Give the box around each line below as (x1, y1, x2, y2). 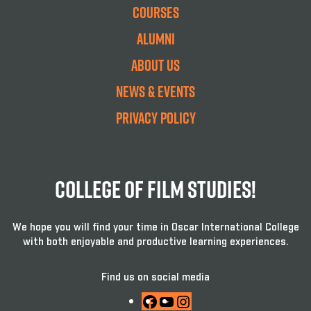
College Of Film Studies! (55, 175, 256, 203)
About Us (131, 56, 180, 74)
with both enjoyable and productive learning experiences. (23, 237, 288, 247)
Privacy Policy (115, 108, 196, 127)
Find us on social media (101, 273, 210, 283)
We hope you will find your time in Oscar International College (12, 223, 299, 233)
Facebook (158, 292, 208, 308)
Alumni (136, 29, 175, 48)
